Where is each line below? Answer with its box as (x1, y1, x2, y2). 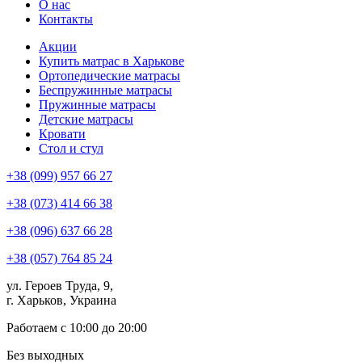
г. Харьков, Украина (6, 293, 116, 307)
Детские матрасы (39, 112, 133, 126)
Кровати (39, 126, 86, 141)
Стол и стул (39, 141, 103, 155)
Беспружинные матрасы (39, 82, 172, 97)
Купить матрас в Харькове (39, 53, 184, 68)
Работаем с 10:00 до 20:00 (6, 320, 147, 335)
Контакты (39, 11, 93, 26)
